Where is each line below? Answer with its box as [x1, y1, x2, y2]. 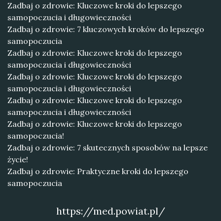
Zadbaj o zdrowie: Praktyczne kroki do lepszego [7, 166, 188, 176]
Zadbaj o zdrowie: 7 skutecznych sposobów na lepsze [7, 143, 208, 152]
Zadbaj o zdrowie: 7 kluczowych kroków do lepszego [7, 24, 204, 34]
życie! [7, 154, 28, 164]
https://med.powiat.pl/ [56, 205, 165, 217]
